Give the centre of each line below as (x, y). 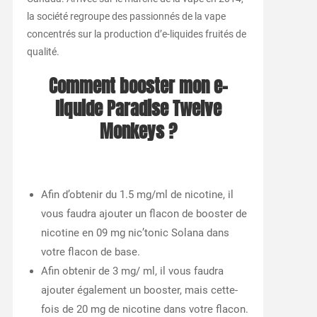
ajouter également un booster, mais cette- (139, 290)
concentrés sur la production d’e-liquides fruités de (136, 34)
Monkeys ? (138, 131)
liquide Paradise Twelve (138, 109)
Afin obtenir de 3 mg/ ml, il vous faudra (132, 271)
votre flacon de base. (90, 252)
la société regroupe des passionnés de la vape (126, 16)
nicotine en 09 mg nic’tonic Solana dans (135, 232)
